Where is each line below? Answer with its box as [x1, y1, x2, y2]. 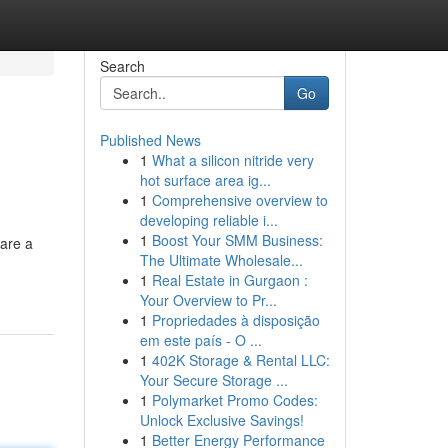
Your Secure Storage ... [139, 370, 288, 390]
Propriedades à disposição [151, 310, 320, 330]
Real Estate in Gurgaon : [151, 270, 308, 290]
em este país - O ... [139, 330, 262, 350]
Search [99, 56, 145, 76]
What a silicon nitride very [151, 150, 314, 170]
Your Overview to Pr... [139, 290, 277, 310]
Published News [99, 130, 201, 150]
